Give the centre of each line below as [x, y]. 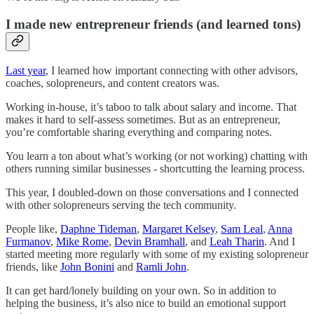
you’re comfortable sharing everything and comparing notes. [139, 132]
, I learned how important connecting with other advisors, [172, 70]
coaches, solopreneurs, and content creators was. [112, 83]
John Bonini [87, 266]
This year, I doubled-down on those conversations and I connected [152, 192]
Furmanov [28, 241]
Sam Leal [242, 228]
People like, [33, 228]
